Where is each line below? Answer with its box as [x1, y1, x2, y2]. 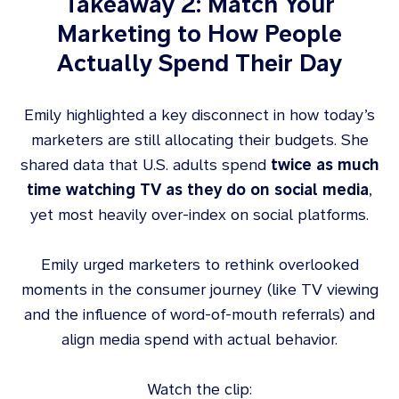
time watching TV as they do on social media [27, 180, 369, 199]
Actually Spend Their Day [57, 48, 342, 77]
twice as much [270, 155, 379, 174]
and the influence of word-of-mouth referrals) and [24, 305, 375, 323]
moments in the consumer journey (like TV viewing [20, 280, 379, 298]
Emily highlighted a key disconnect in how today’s [24, 105, 375, 124]
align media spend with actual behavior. [61, 330, 338, 348]
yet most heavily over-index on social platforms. [30, 205, 369, 224]
